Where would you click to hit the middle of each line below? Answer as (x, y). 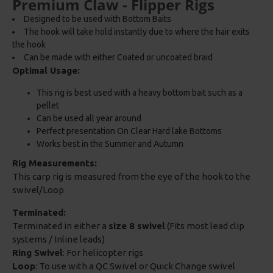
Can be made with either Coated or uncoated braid (118, 57)
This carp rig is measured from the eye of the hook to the (131, 176)
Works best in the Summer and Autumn (110, 144)
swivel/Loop (38, 190)
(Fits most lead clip (205, 226)
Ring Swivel (37, 253)
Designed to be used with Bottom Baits (97, 19)
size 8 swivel (137, 226)
